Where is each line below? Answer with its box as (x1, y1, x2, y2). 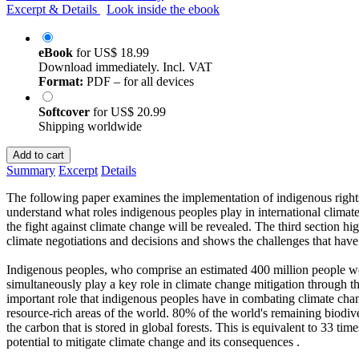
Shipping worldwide (38, 119, 142, 133)
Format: (38, 74, 83, 88)
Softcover (38, 104, 93, 119)
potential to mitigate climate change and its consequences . (6, 334, 300, 349)
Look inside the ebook (107, 2, 220, 16)
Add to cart (13, 148, 64, 161)
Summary (6, 163, 55, 177)
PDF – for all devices (83, 74, 194, 88)
